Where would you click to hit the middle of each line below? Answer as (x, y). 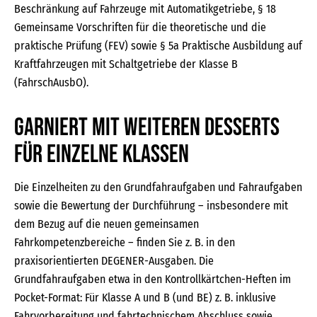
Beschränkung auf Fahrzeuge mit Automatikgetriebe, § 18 (145, 9)
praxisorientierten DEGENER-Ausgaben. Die (114, 261)
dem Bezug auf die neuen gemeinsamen (106, 224)
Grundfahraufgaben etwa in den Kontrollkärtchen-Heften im (152, 279)
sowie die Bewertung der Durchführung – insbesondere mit (151, 206)
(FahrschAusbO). (51, 82)
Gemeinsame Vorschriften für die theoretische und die (140, 27)
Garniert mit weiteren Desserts (147, 128)
